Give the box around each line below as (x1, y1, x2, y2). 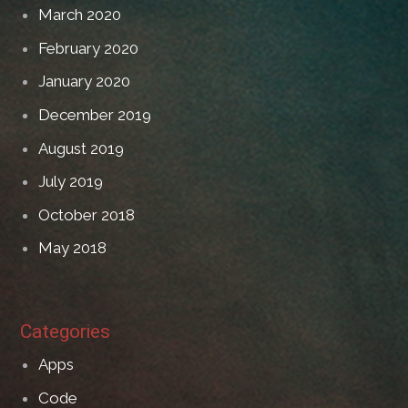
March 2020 (38, 5, 122, 25)
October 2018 (38, 205, 136, 224)
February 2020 (38, 38, 139, 57)
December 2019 (38, 105, 152, 124)
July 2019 (38, 172, 104, 191)
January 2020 (38, 72, 131, 91)
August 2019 (38, 138, 125, 158)
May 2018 (38, 239, 107, 258)
